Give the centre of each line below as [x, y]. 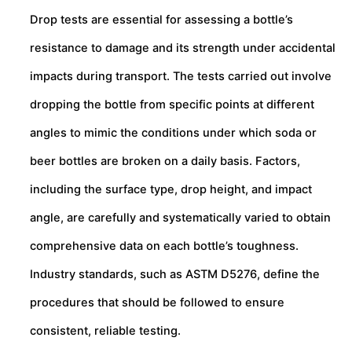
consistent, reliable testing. [105, 330]
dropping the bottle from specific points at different [172, 104]
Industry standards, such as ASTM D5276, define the [175, 274]
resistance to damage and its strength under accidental [183, 48]
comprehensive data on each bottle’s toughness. [164, 246]
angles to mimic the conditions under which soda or [173, 132]
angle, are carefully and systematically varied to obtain [180, 217]
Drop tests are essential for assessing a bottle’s [161, 19]
